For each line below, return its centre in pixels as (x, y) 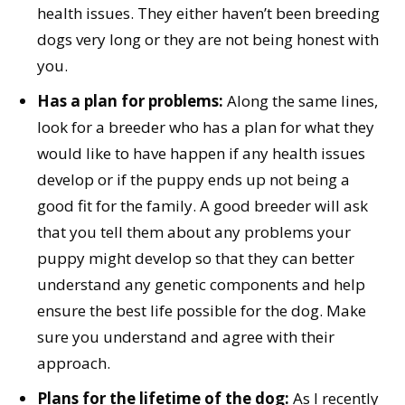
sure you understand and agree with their (186, 337)
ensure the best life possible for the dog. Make (202, 311)
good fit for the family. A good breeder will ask (202, 206)
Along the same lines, (301, 101)
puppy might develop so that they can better (196, 259)
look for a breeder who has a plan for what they (206, 127)
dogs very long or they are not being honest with (208, 40)
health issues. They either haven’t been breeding (208, 14)
